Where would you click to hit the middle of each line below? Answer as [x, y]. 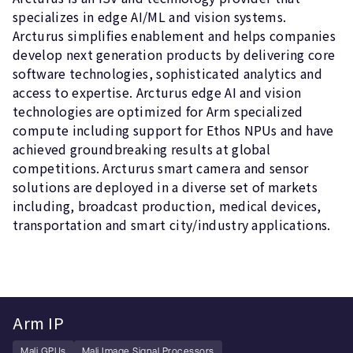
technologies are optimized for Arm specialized [158, 111]
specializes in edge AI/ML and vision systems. [150, 17]
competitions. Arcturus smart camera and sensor [161, 168]
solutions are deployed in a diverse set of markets [165, 187]
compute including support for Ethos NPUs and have [173, 130]
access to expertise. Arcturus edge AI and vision [157, 93]
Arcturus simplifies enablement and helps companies [175, 36]
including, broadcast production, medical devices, [167, 206]
